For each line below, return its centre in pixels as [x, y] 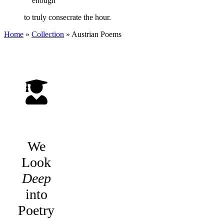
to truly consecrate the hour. [67, 17]
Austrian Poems [96, 34]
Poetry [36, 210]
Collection [48, 34]
